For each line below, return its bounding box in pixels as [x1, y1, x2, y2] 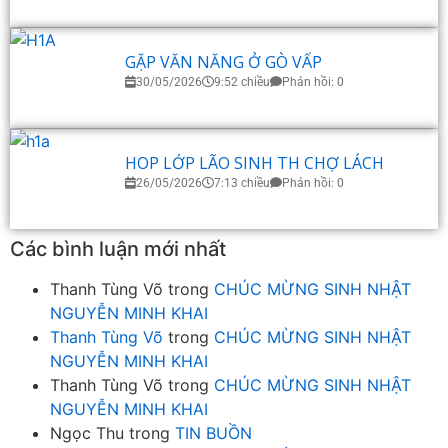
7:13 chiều [214, 176, 270, 191]
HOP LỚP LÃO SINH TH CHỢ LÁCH [125, 152, 384, 175]
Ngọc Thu [50, 422, 124, 443]
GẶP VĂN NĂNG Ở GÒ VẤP [125, 51, 322, 74]
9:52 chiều [214, 75, 270, 90]
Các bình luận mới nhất [10, 236, 226, 261]
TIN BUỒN [175, 422, 252, 443]
